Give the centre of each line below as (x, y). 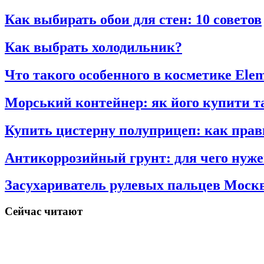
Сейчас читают (44, 212)
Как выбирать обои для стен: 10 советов (133, 19)
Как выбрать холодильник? (93, 47)
